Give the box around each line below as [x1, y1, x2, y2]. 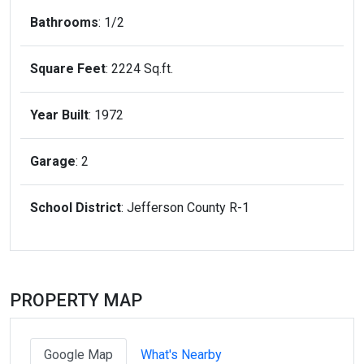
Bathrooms [30, 15, 98, 31]
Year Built [30, 107, 89, 123]
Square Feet [30, 61, 106, 77]
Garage [30, 154, 76, 170]
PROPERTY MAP [10, 290, 142, 311]
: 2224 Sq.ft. [106, 61, 173, 77]
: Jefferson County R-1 [121, 200, 249, 216]
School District [30, 200, 121, 216]
